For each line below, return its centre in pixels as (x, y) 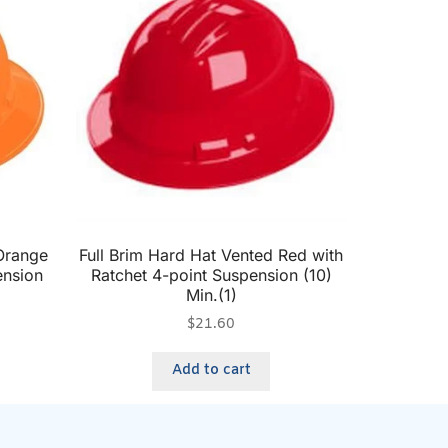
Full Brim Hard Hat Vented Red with (211, 254)
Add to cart (211, 371)
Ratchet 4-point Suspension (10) (211, 274)
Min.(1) (211, 294)
